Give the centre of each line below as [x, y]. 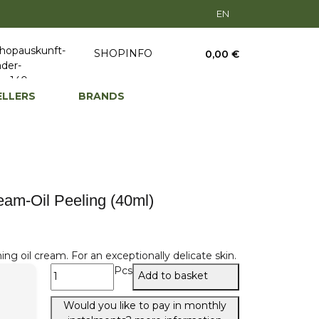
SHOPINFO [123, 53]
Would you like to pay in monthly [145, 305]
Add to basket [174, 276]
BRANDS [101, 96]
